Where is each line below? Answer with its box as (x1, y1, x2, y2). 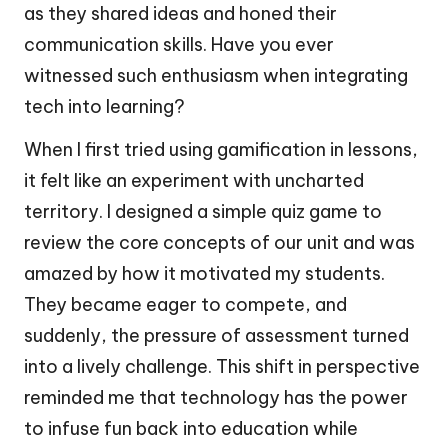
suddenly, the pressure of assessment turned (24, 323, 409, 347)
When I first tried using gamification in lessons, (24, 137, 418, 161)
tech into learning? (24, 94, 185, 118)
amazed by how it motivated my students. (24, 261, 385, 285)
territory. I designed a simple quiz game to (24, 199, 382, 223)
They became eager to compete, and (24, 292, 347, 316)
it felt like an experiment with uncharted (24, 168, 364, 192)
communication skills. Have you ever (24, 32, 334, 56)
